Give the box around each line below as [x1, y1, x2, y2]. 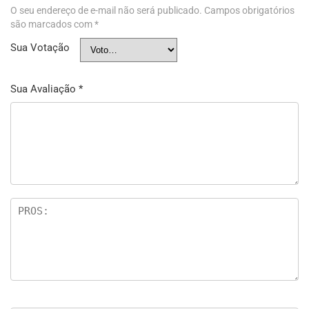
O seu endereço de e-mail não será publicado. [10, 4, 202, 16]
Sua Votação [10, 41, 70, 54]
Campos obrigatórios [204, 4, 295, 16]
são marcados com [10, 18, 94, 30]
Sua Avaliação [10, 82, 79, 95]
